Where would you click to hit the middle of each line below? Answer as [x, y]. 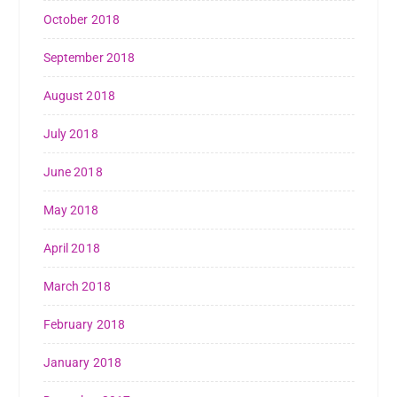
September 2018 [89, 57]
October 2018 [82, 19]
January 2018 [82, 362]
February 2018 [84, 324]
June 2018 [73, 171]
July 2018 [70, 133]
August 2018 [79, 95]
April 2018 [71, 248]
